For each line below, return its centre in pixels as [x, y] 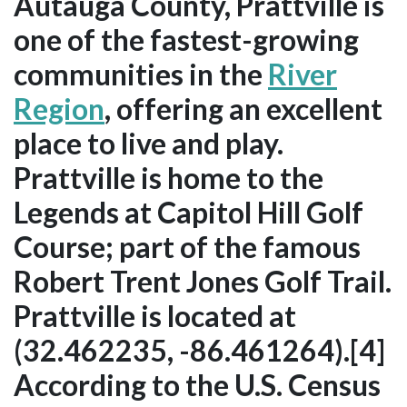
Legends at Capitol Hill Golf [189, 213]
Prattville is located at [155, 316]
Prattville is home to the [169, 178]
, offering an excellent [243, 109]
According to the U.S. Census [197, 385]
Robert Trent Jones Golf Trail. [203, 282]
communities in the [141, 74]
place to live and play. [149, 144]
